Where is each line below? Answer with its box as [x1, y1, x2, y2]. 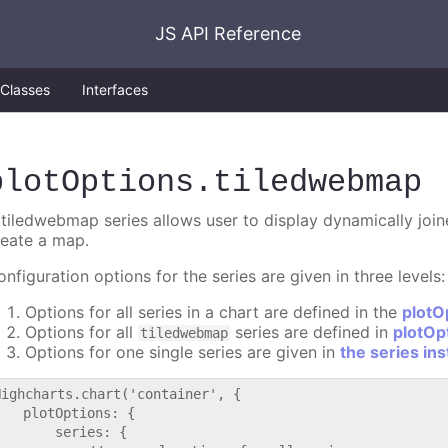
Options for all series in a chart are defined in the [25, 302, 403, 323]
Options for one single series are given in [25, 342, 341, 363]
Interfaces [82, 81, 148, 98]
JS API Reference [155, 23, 301, 44]
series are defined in [230, 322, 394, 343]
